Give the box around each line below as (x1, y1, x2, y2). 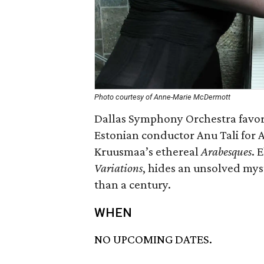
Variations (94, 161, 143, 175)
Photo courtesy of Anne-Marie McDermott (94, 93, 230, 101)
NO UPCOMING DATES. (94, 232, 212, 247)
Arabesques (201, 144, 252, 159)
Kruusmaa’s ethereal (94, 144, 201, 159)
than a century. (94, 177, 171, 192)
